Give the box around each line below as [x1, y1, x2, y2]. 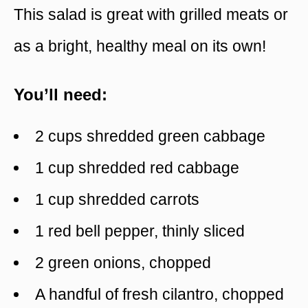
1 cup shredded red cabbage [35, 159, 239, 177]
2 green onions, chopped [35, 254, 211, 272]
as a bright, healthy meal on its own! [14, 36, 266, 55]
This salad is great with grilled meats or [14, 5, 288, 23]
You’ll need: [14, 85, 107, 104]
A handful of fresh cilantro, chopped [35, 285, 284, 304]
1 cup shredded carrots [35, 190, 199, 209]
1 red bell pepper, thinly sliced [35, 222, 245, 241]
